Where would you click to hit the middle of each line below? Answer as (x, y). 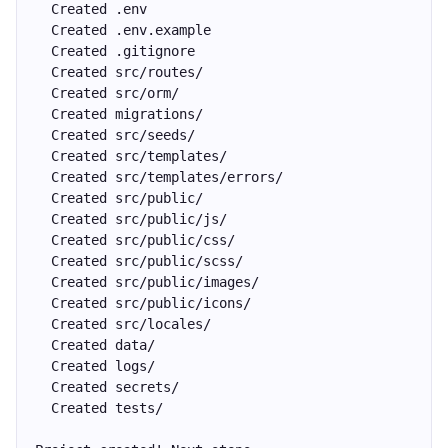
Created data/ (95, 345)
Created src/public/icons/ (143, 303)
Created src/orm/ (107, 93)
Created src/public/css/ (135, 240)
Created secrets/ (107, 387)
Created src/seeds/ (115, 135)
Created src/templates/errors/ (159, 177)
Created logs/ (95, 366)
